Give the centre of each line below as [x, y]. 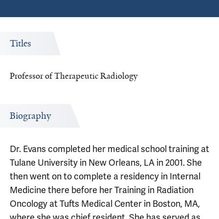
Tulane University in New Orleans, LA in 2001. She [106, 163]
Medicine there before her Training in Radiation [102, 190]
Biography [30, 116]
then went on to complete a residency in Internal [105, 176]
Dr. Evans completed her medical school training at [109, 149]
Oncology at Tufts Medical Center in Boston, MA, [105, 204]
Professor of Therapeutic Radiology [74, 76]
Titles [21, 44]
